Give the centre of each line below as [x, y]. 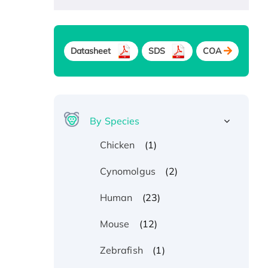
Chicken [117, 145]
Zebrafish [121, 250]
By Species [115, 121]
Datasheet [91, 51]
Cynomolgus [127, 171]
